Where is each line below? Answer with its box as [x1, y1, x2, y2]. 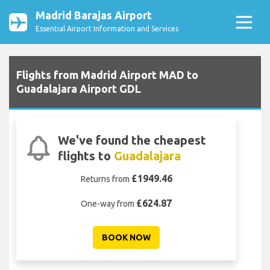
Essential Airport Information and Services [36, 25, 178, 33]
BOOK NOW [102, 233, 151, 243]
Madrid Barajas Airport [36, 9, 152, 21]
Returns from [80, 174, 131, 184]
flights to [57, 149, 114, 163]
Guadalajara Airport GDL [16, 83, 141, 95]
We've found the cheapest [57, 133, 206, 148]
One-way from [81, 199, 136, 209]
